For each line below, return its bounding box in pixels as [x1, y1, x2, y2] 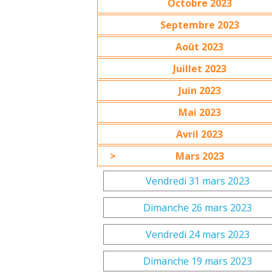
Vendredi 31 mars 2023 [146, 174, 250, 188]
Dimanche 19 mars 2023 [143, 254, 253, 268]
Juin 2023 [178, 84, 221, 97]
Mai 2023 [178, 106, 221, 119]
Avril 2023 [176, 127, 223, 141]
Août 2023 [175, 40, 224, 53]
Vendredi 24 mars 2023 [146, 228, 250, 241]
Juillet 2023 [172, 62, 226, 75]
